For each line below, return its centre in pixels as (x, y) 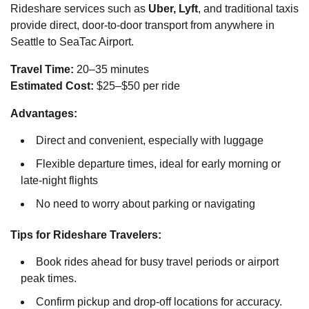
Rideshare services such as (79, 8)
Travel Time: (42, 69)
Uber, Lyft (173, 8)
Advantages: (44, 113)
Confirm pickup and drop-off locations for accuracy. (159, 301)
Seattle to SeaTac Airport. (72, 41)
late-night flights (59, 180)
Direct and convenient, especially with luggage (150, 140)
